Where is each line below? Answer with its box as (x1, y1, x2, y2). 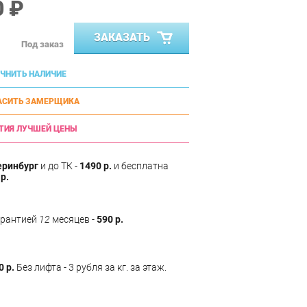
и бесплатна (112, 160, 169, 171)
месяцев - (50, 213, 97, 225)
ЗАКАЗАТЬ (93, 30, 150, 44)
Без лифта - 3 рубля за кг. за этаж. (14, 261, 167, 273)
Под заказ (21, 39, 64, 50)
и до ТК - (38, 160, 79, 171)
